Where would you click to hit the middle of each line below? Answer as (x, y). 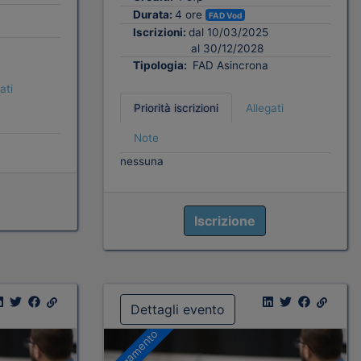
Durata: (154, 14)
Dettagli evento (177, 310)
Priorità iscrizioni (176, 108)
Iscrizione (225, 221)
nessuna (141, 162)
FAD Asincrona (228, 66)
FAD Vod (225, 15)
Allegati (264, 108)
